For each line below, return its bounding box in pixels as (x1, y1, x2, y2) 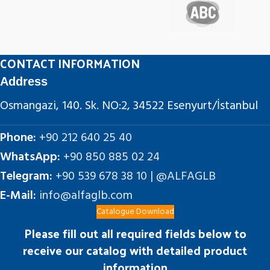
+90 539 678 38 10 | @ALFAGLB (55, 167, 216, 186)
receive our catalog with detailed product (23, 239, 247, 261)
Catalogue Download (96, 205, 174, 219)
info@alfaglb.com (39, 186, 133, 206)
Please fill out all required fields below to (24, 222, 246, 244)
